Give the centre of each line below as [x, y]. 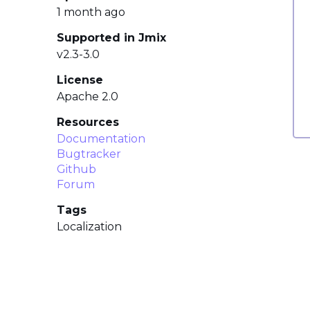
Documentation [101, 139]
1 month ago [91, 12]
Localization [89, 227]
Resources [88, 122]
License [80, 80]
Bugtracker [89, 154]
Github [76, 169]
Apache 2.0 [88, 97]
